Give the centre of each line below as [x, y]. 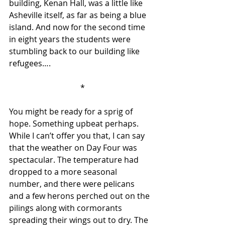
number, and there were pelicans [73, 184]
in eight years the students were [71, 39]
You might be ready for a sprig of [72, 111]
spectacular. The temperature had [75, 160]
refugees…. [32, 63]
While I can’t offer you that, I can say [78, 136]
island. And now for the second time [78, 27]
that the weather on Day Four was [74, 148]
